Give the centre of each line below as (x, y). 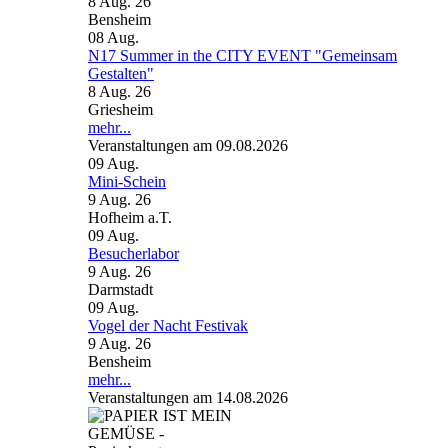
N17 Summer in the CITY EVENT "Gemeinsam (242, 55)
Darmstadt (120, 289)
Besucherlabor (133, 253)
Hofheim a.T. (130, 217)
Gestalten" (121, 73)
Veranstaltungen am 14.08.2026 (188, 397)
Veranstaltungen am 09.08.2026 (188, 145)
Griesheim (120, 109)
